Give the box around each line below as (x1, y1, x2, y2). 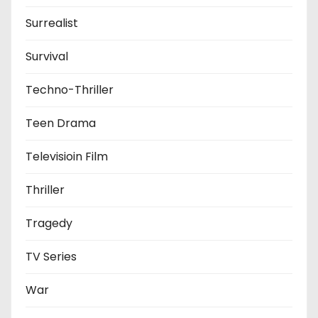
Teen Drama (26, 114, 96, 131)
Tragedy (26, 214, 72, 231)
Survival (26, 48, 68, 65)
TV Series (26, 248, 77, 265)
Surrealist (26, 14, 78, 31)
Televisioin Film (26, 148, 108, 165)
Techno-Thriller (26, 81, 114, 98)
